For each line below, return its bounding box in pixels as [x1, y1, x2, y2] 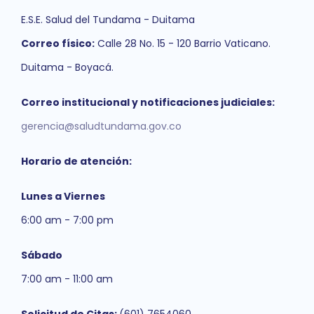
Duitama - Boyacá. [21, 60, 114, 74]
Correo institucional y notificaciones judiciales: [21, 95, 275, 109]
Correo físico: [21, 36, 95, 50]
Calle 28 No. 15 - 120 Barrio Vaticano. [95, 36, 271, 50]
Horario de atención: [21, 154, 132, 168]
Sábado [21, 248, 62, 262]
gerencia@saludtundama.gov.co [21, 119, 182, 133]
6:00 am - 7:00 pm [21, 213, 114, 227]
